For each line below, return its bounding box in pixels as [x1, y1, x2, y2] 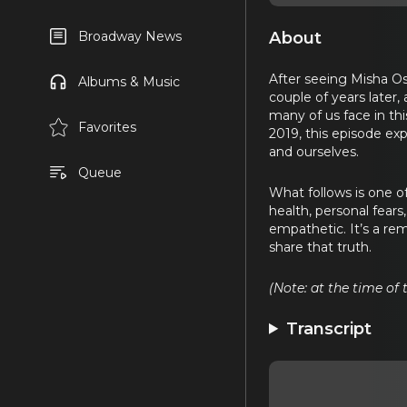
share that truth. [269, 238, 372, 255]
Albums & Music [77, 74, 180, 90]
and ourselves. [269, 143, 359, 160]
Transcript [286, 317, 372, 339]
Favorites [77, 119, 136, 135]
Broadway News [77, 28, 182, 45]
